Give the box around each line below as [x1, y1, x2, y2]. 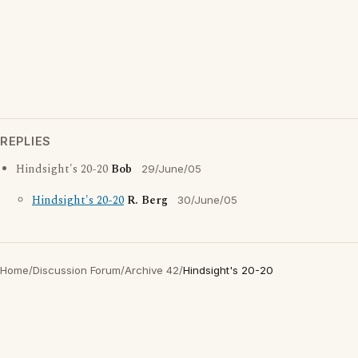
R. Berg [127, 192, 168, 209]
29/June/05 [141, 162, 201, 175]
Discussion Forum [33, 264, 121, 276]
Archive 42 [125, 264, 179, 276]
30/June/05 [177, 193, 237, 206]
